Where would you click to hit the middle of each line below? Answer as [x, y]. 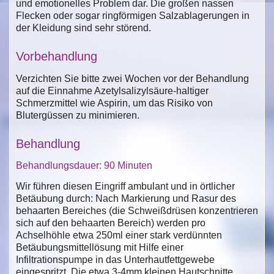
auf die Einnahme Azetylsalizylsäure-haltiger [112, 91]
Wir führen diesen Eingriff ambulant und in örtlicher [125, 186]
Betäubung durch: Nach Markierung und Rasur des [126, 198]
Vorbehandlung [57, 56]
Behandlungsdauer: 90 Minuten [84, 165]
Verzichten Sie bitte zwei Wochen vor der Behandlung [132, 78]
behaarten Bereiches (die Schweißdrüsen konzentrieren [137, 210]
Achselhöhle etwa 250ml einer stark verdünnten [119, 235]
